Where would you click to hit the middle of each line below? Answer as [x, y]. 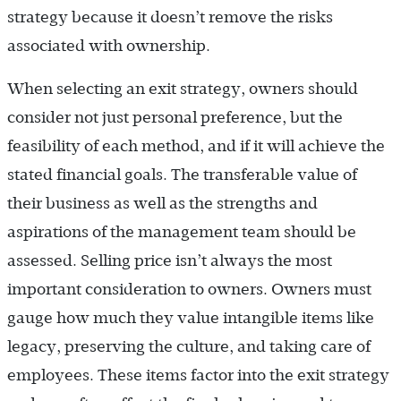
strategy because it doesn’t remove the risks [170, 17]
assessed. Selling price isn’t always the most [170, 261]
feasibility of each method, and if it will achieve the [196, 146]
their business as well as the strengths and [162, 204]
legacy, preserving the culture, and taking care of [189, 347]
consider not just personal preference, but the [175, 118]
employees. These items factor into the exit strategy [198, 375]
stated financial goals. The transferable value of [182, 175]
